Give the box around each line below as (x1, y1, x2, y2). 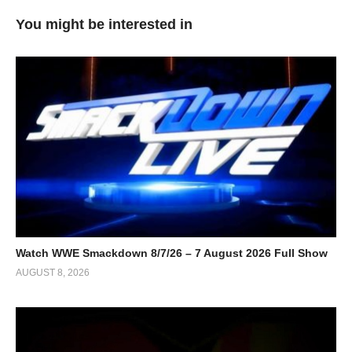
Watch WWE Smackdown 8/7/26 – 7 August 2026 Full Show (16, 246, 328, 259)
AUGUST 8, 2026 (16, 266, 90, 278)
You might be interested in (16, 16, 192, 33)
